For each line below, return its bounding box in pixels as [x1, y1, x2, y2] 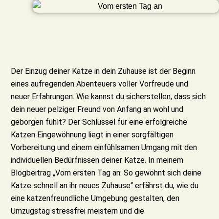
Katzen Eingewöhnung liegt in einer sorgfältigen [11, 130, 174, 140]
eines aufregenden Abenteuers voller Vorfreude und [11, 79, 189, 89]
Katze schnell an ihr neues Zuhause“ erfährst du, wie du [11, 181, 199, 191]
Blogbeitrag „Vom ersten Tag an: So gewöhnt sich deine [11, 168, 202, 178]
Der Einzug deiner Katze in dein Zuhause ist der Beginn [11, 66, 196, 76]
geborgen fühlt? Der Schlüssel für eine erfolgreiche [11, 117, 188, 127]
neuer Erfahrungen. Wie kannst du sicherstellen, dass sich [11, 92, 206, 102]
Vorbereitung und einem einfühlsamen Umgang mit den [11, 143, 197, 153]
